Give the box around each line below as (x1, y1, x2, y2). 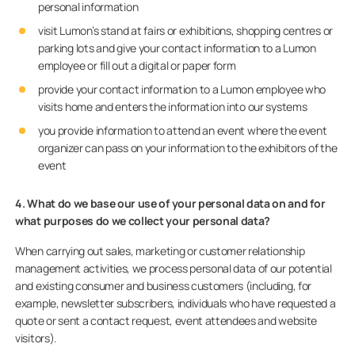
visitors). (15, 330, 57, 345)
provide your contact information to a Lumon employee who (37, 82, 326, 97)
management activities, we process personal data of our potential (15, 261, 332, 276)
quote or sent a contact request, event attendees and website (15, 313, 317, 328)
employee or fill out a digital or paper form (37, 58, 236, 73)
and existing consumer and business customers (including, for (15, 278, 311, 293)
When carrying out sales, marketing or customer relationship (15, 243, 305, 258)
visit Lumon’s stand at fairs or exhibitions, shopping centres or (37, 23, 333, 38)
